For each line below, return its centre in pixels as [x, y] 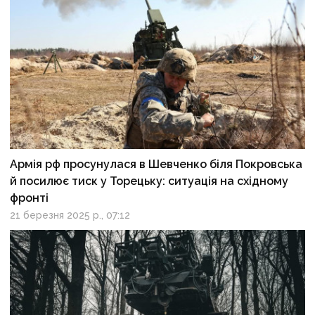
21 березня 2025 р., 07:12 [70, 216]
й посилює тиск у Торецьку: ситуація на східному [149, 181]
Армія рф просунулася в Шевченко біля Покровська [156, 165]
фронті [30, 198]
